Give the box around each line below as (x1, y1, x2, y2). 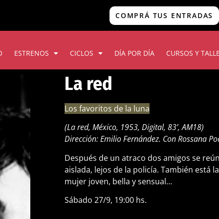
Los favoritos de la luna (65, 103, 150, 114)
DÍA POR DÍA (114, 48, 154, 58)
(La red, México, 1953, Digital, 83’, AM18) (65, 122, 204, 133)
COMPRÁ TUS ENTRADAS (115, 10, 214, 20)
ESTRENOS (14, 48, 49, 58)
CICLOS (70, 48, 93, 58)
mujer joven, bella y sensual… (65, 175, 172, 187)
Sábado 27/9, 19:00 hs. (65, 195, 147, 206)
